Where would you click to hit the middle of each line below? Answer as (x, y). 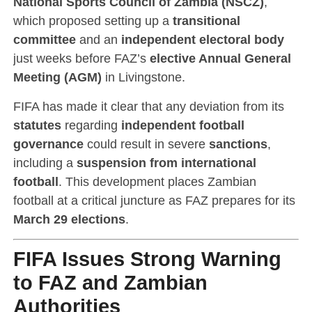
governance (48, 143)
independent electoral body (202, 39)
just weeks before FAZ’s (81, 58)
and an (98, 39)
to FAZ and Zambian (110, 282)
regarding (91, 125)
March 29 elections (69, 219)
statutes (37, 125)
